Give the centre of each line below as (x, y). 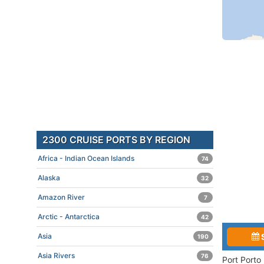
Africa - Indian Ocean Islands (86, 158)
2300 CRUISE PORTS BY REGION (116, 140)
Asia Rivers (56, 255)
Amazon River (61, 197)
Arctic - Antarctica (69, 217)
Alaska (49, 178)
